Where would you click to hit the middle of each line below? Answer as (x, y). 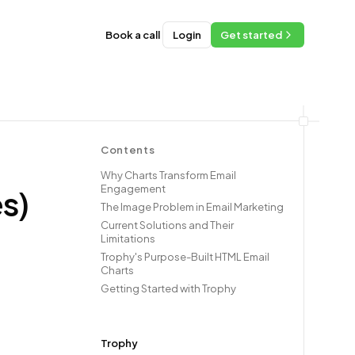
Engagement (133, 189)
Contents (128, 150)
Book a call (133, 35)
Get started (251, 35)
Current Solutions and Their (167, 225)
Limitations (128, 239)
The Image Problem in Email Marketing (192, 207)
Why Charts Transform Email (168, 175)
